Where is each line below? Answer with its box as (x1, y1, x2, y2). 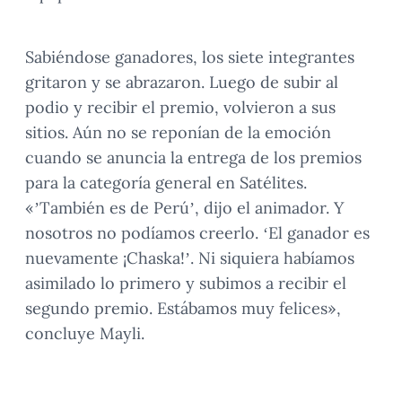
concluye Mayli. (25, 323, 144, 344)
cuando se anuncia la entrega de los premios (25, 147, 362, 168)
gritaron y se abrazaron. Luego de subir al (25, 72, 338, 92)
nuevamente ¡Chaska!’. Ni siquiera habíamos (25, 248, 354, 268)
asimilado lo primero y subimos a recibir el (25, 273, 346, 293)
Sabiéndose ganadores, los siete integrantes (25, 47, 354, 67)
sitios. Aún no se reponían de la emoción (25, 122, 331, 143)
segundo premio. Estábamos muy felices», (25, 298, 341, 319)
